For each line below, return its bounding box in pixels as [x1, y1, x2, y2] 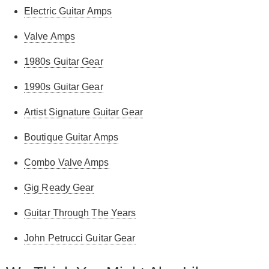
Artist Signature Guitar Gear [24, 106, 143, 117]
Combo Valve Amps [24, 157, 109, 168]
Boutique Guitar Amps [24, 131, 118, 142]
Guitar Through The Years [24, 207, 136, 218]
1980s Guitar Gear [24, 56, 103, 67]
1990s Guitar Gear [24, 81, 103, 92]
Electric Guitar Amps [24, 5, 112, 16]
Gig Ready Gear [24, 182, 94, 193]
